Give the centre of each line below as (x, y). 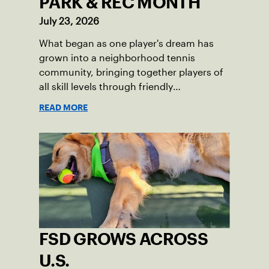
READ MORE (63, 108)
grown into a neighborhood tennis (117, 58)
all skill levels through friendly (106, 87)
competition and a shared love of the (123, 101)
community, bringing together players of (131, 73)
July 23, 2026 (69, 22)
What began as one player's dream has (126, 44)
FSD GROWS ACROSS (123, 239)
